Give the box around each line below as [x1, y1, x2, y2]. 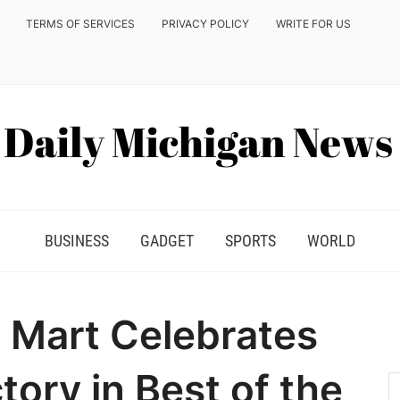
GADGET [140, 231, 194, 250]
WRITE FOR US [276, 17, 351, 30]
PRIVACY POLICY [162, 17, 249, 30]
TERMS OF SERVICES [26, 17, 135, 30]
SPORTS [225, 231, 276, 250]
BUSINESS [45, 231, 109, 250]
